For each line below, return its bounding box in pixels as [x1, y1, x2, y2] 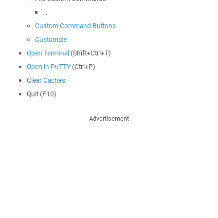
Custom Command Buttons [35, 21, 116, 30]
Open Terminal [27, 49, 69, 57]
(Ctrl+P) [71, 62, 95, 71]
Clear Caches [27, 76, 65, 85]
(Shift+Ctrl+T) [69, 49, 111, 57]
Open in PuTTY [27, 62, 71, 71]
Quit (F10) [27, 90, 56, 98]
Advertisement [89, 114, 129, 123]
